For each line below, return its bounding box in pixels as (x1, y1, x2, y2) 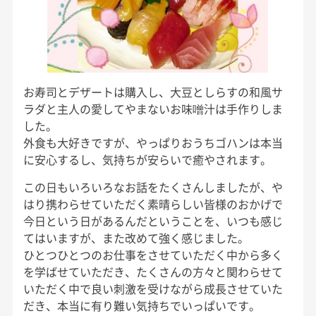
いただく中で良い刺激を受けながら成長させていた (23, 279, 283, 297)
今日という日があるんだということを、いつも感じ (23, 212, 283, 229)
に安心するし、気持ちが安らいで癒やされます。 (23, 150, 272, 168)
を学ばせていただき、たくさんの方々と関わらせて (23, 262, 283, 280)
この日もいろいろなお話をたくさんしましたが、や (23, 178, 283, 195)
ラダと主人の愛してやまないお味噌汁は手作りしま (23, 99, 283, 117)
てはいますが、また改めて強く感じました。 (23, 229, 249, 246)
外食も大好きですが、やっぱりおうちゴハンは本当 (23, 133, 283, 151)
